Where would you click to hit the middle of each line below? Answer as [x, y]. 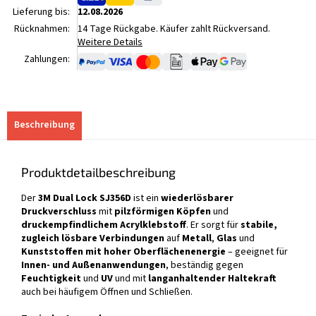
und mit [130, 279]
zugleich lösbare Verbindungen [93, 239]
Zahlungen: [47, 59]
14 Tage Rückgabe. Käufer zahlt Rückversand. [174, 29]
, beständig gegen [205, 266]
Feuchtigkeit [51, 279]
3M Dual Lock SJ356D [85, 199]
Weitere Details [110, 42]
